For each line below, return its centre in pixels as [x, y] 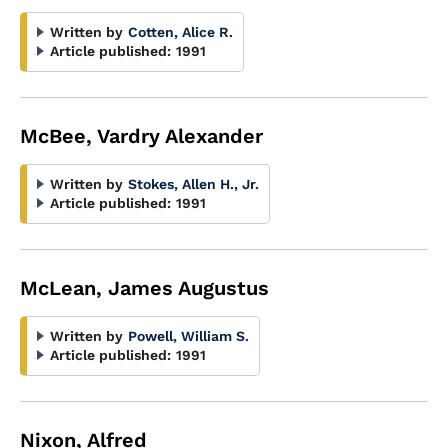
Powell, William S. [188, 336]
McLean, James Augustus [144, 288]
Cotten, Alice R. [180, 32]
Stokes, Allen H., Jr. [193, 184]
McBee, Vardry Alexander [141, 136]
